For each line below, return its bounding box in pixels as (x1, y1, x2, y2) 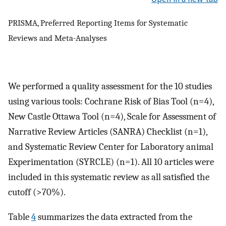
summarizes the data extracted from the (36, 211, 192, 222)
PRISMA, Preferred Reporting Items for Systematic (8, 18, 188, 28)
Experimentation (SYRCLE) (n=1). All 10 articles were (8, 156, 214, 168)
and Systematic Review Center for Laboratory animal (8, 141, 213, 153)
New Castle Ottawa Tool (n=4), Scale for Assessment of (8, 111, 216, 123)
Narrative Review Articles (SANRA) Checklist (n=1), (8, 126, 207, 138)
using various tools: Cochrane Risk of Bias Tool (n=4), (8, 96, 214, 107)
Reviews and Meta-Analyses (8, 33, 107, 43)
